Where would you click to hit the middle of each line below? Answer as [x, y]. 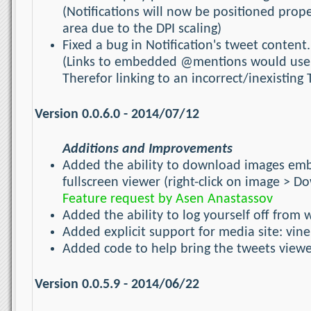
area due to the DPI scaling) [142, 30]
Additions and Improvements [148, 150]
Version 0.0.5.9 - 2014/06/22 [117, 284]
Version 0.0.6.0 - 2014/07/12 [117, 114]
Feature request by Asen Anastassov [168, 200]
